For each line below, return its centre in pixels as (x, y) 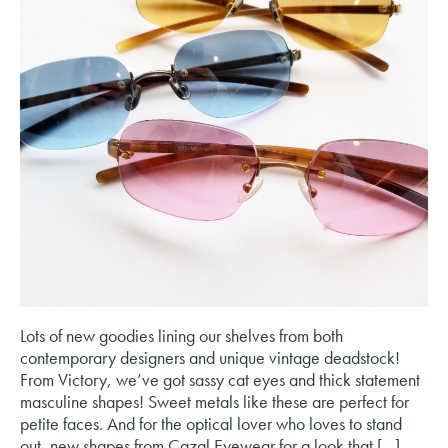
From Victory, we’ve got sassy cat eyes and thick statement (220, 379)
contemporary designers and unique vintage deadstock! (210, 357)
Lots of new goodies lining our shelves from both (181, 335)
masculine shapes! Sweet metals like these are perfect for (214, 401)
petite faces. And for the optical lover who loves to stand (211, 423)
